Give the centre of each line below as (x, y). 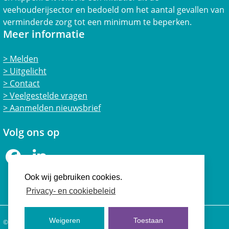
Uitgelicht (27, 71)
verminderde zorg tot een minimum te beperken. (97, 22)
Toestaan (148, 220)
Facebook (41, 155)
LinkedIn (65, 155)
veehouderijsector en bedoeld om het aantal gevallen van (114, 10)
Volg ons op (31, 132)
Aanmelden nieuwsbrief (54, 108)
